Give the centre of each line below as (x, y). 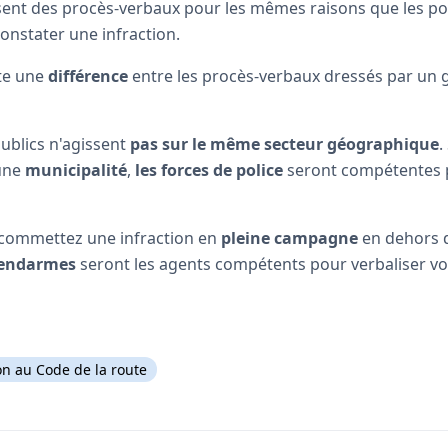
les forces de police (209, 169)
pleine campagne (289, 237)
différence (88, 75)
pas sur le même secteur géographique (284, 143)
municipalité (76, 169)
